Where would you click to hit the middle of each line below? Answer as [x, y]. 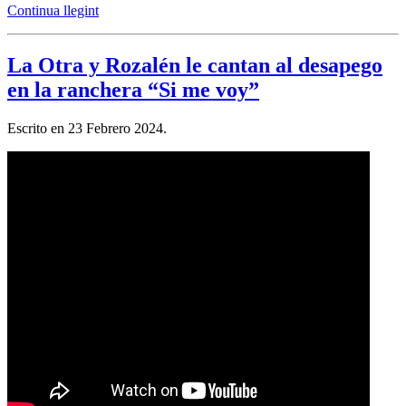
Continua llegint [53, 11]
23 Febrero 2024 [116, 128]
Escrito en [38, 128]
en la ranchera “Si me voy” [133, 90]
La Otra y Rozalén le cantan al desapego [195, 66]
